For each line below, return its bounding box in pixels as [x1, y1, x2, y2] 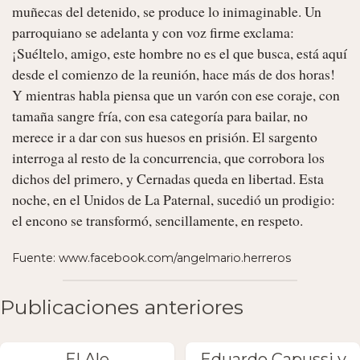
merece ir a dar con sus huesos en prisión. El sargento [12, 126, 317, 146]
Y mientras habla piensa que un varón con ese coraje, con [12, 84, 340, 104]
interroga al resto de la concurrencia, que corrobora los [12, 147, 325, 167]
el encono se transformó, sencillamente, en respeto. [12, 210, 306, 230]
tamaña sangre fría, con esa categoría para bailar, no [12, 105, 308, 125]
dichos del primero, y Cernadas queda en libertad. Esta [12, 168, 324, 188]
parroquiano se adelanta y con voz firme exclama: [12, 22, 294, 42]
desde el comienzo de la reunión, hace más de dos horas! [12, 63, 335, 84]
